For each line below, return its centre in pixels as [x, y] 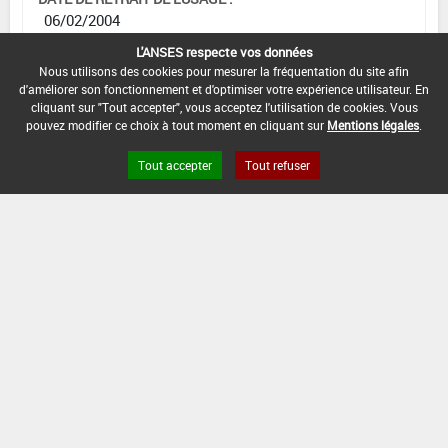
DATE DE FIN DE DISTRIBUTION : [139, 57]
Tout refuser [277, 165]
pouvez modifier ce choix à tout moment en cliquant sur [176, 125]
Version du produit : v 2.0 [89, 414]
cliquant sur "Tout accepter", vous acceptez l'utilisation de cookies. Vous [224, 107]
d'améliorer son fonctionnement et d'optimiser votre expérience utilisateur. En [224, 89]
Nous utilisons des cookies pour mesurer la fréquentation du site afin [224, 71]
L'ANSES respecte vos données [224, 52]
